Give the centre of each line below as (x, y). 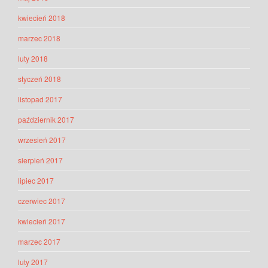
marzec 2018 (39, 38)
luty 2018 (33, 59)
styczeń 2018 (39, 79)
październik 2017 (46, 120)
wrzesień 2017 (42, 140)
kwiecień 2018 (42, 18)
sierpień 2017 (40, 160)
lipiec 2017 (36, 181)
